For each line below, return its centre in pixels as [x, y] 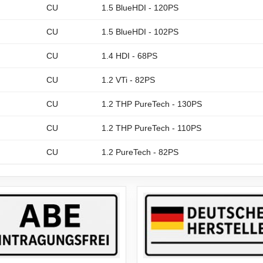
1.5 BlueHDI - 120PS [140, 8]
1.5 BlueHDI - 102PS [140, 32]
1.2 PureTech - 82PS [140, 152]
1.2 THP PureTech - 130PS [152, 104]
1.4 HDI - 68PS [129, 56]
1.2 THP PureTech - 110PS [151, 128]
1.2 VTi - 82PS [128, 80]
